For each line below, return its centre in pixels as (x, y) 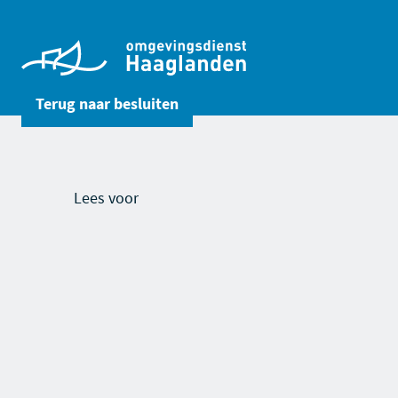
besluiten (146, 103)
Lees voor (106, 198)
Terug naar (75, 103)
